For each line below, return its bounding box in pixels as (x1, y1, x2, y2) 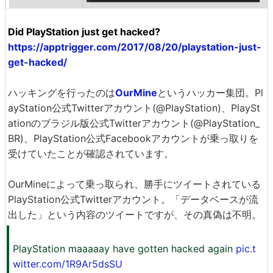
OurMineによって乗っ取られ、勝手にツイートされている (8, 177, 261, 190)
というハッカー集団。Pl (157, 86, 263, 99)
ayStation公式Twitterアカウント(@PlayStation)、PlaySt (8, 101, 260, 114)
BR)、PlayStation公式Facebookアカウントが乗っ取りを (8, 132, 258, 144)
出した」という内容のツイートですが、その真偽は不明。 (8, 208, 261, 221)
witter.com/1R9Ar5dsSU (13, 257, 122, 270)
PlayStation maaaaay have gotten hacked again (13, 242, 236, 255)
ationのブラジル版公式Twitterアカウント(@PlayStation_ (8, 116, 260, 129)
